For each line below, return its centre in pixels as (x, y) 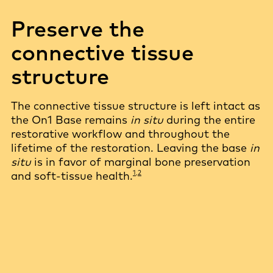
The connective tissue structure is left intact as (136, 106)
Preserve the (78, 28)
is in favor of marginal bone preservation (141, 162)
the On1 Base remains (71, 120)
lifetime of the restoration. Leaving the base (129, 148)
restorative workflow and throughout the (120, 134)
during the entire (209, 120)
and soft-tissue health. (72, 176)
